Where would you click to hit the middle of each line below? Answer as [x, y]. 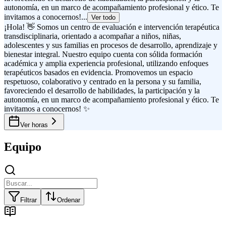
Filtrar [29, 200]
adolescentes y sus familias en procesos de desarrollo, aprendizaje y [111, 45]
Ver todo [103, 17]
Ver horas [34, 125]
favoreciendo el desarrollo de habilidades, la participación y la [102, 90]
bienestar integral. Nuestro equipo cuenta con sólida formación [103, 54]
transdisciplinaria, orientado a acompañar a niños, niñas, [93, 36]
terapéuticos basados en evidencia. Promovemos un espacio [98, 72]
